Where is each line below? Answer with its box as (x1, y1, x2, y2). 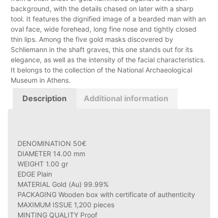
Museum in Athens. (11, 75, 71, 84)
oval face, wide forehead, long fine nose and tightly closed (11, 24, 197, 33)
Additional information (83, 93, 168, 104)
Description (22, 93, 67, 104)
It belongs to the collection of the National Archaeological (11, 65, 192, 74)
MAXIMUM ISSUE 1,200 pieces (18, 200, 114, 209)
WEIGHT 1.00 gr (18, 160, 68, 168)
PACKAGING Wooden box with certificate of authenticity (18, 190, 195, 199)
